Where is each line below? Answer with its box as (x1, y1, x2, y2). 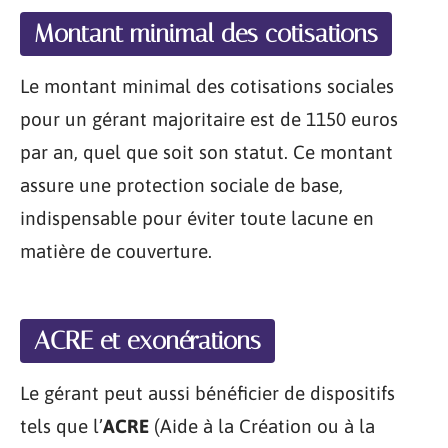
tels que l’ (20, 414, 103, 437)
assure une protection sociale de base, (20, 174, 343, 196)
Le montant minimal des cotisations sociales (20, 75, 394, 97)
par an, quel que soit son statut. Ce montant (20, 141, 393, 163)
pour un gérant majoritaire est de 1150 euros (20, 108, 398, 130)
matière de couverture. (20, 240, 212, 262)
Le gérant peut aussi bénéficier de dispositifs (20, 381, 395, 404)
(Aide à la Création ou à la (149, 414, 375, 437)
